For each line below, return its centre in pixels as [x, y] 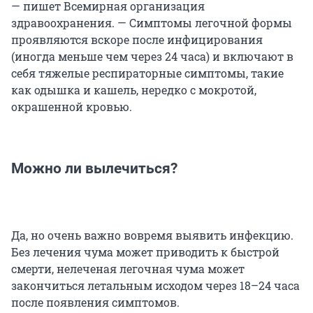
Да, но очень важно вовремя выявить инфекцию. [152, 235]
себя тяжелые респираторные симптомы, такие [147, 73]
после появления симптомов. [95, 303]
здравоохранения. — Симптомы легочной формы [152, 23]
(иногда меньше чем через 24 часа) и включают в [152, 57]
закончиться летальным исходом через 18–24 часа [155, 286]
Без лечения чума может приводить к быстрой [145, 252]
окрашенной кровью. [72, 107]
